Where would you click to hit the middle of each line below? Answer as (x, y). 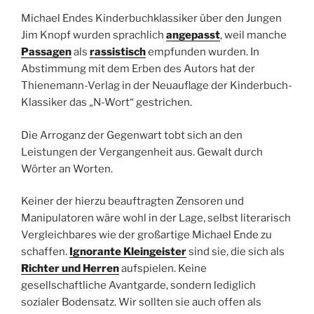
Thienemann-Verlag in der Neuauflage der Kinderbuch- (157, 86)
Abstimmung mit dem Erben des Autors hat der (138, 69)
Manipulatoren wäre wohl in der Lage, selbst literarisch (156, 218)
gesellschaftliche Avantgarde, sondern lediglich (138, 286)
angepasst (193, 35)
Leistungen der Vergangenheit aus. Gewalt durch (142, 152)
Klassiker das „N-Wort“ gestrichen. (107, 103)
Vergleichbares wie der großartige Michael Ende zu (146, 235)
